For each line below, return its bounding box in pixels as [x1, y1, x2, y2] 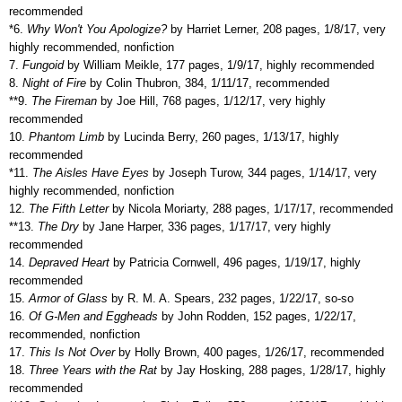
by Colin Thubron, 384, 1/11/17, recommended [86, 75, 329, 90]
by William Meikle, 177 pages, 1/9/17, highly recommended [67, 57, 374, 72]
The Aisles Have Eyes [29, 165, 149, 179]
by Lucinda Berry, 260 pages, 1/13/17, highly [104, 129, 339, 144]
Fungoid [19, 57, 67, 72]
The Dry [34, 219, 79, 233]
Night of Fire [22, 75, 86, 90]
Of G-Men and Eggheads [25, 309, 158, 323]
